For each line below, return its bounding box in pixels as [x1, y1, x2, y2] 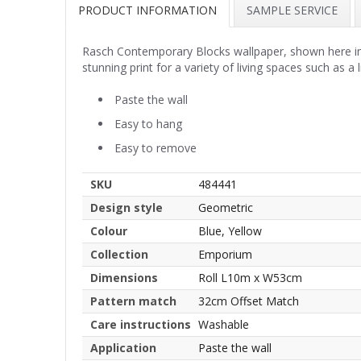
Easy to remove [114, 139, 197, 156]
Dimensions [90, 269, 158, 285]
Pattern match [90, 293, 176, 309]
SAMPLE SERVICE [247, 2, 338, 18]
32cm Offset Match [198, 293, 299, 309]
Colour [90, 222, 127, 239]
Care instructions [90, 316, 191, 332]
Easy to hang [114, 115, 182, 131]
